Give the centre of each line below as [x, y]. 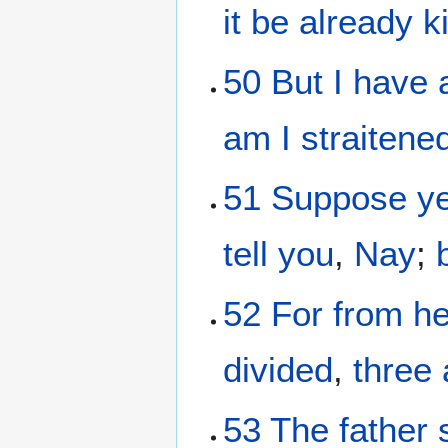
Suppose [339, 198]
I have [381, 81]
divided [278, 370]
